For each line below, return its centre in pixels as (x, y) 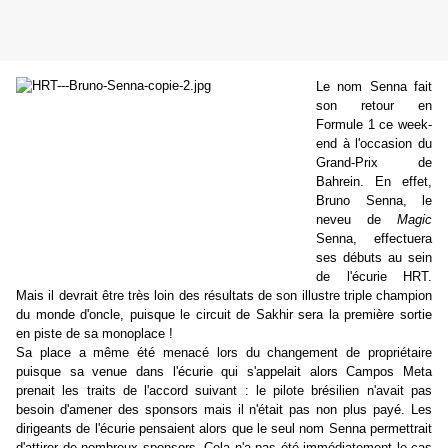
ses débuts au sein (374, 258)
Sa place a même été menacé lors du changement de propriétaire (224, 353)
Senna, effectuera (374, 239)
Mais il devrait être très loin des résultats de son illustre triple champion (224, 296)
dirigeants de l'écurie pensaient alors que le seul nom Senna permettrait (224, 429)
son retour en (374, 106)
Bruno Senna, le (374, 201)
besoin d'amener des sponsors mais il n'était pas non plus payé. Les (224, 410)
